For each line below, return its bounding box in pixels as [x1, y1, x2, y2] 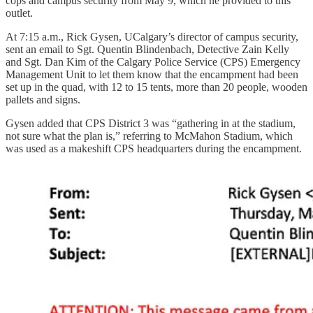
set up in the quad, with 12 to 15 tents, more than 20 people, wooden [6, 80, 307, 93]
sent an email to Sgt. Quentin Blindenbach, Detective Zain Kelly [6, 43, 289, 55]
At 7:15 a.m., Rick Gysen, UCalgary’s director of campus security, [6, 30, 298, 43]
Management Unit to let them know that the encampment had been [6, 68, 298, 80]
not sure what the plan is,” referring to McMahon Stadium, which [6, 129, 293, 142]
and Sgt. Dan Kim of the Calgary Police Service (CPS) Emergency [6, 55, 300, 68]
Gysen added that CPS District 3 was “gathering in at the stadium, [6, 117, 296, 129]
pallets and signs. [6, 93, 83, 105]
